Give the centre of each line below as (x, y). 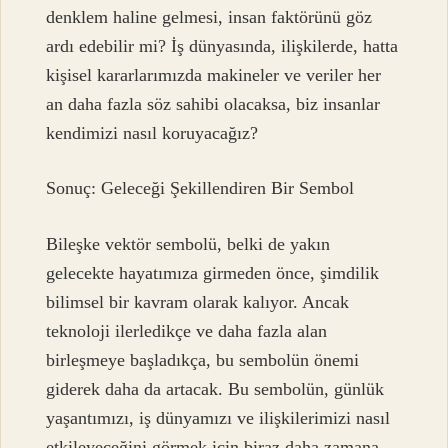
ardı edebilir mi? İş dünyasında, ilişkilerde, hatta (222, 45)
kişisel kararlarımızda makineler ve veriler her (214, 74)
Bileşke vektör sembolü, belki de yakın (188, 243)
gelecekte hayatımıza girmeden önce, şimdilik (213, 272)
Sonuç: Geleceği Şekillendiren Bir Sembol (200, 188)
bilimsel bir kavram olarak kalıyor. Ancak (198, 301)
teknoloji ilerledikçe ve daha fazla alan (187, 330)
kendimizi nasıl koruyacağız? (152, 132)
